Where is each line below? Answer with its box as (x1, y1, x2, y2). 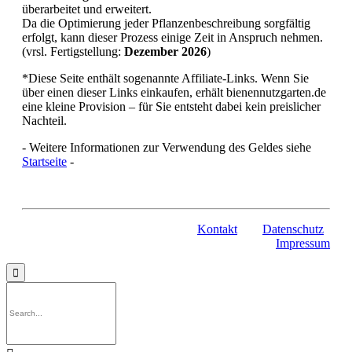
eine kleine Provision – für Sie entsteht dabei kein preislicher (22, 99, 321, 113)
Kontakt (197, 222, 237, 236)
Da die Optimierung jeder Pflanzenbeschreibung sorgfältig (22, 16, 310, 30)
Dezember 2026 (124, 44, 207, 58)
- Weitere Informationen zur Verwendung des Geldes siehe (22, 140, 311, 154)
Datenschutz (262, 222, 324, 236)
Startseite (22, 154, 67, 168)
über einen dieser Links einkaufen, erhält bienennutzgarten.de (22, 85, 326, 99)
